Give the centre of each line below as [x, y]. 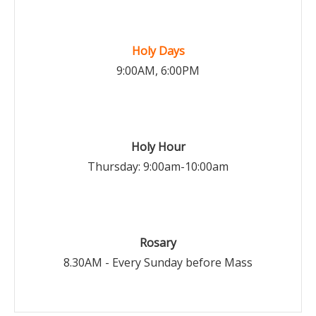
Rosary [158, 243]
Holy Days [158, 51]
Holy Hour [158, 147]
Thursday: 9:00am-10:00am [158, 166]
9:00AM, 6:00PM [158, 71]
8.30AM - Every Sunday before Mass [158, 262]
